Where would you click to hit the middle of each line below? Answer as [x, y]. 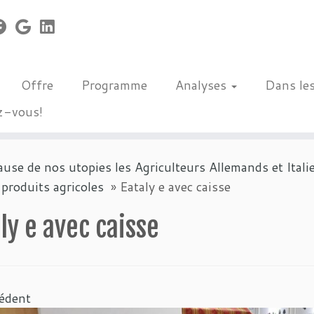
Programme [114, 85]
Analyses [202, 85]
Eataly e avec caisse [175, 186]
